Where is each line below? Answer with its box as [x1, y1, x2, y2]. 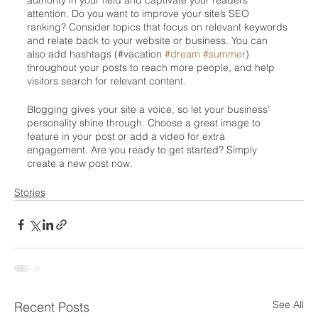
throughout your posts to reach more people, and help [27, 61, 278, 74]
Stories [14, 186, 45, 199]
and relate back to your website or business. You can [27, 34, 270, 47]
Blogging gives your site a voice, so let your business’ [27, 103, 273, 116]
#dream [165, 48, 200, 60]
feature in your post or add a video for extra [27, 130, 228, 143]
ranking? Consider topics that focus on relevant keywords [27, 21, 290, 33]
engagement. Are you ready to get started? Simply [27, 143, 260, 156]
